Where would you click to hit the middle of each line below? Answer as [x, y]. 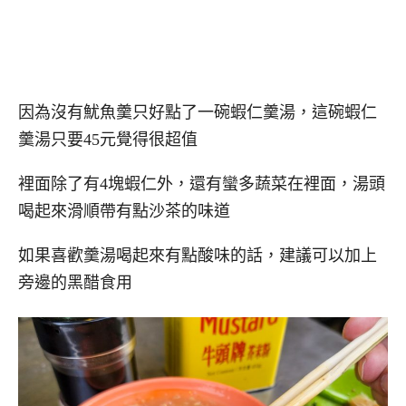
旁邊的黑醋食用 [75, 282]
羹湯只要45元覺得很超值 [108, 140]
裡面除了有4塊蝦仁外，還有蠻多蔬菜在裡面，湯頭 [202, 184]
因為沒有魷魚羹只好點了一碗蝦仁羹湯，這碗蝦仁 [198, 113]
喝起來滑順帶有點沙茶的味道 [124, 211]
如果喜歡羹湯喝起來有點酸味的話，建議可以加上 [198, 255]
